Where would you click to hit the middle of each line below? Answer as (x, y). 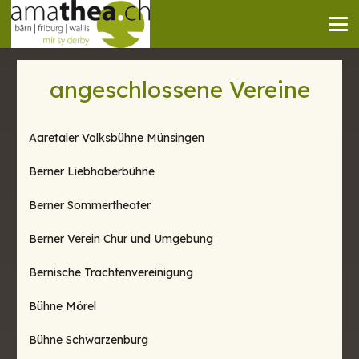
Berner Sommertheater (90, 205)
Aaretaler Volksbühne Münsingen (117, 138)
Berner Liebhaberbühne (92, 171)
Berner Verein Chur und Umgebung (121, 239)
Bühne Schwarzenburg (89, 340)
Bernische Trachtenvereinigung (111, 272)
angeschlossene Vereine (179, 89)
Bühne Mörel (63, 306)
